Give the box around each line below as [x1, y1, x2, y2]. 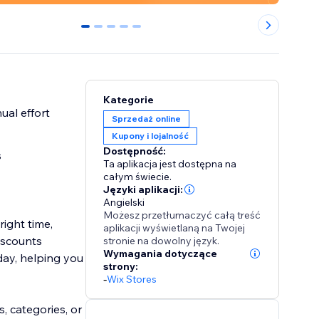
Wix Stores [107, 273, 157, 286]
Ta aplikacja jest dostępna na [103, 157, 237, 171]
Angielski [103, 196, 145, 209]
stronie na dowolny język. [103, 234, 220, 248]
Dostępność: [103, 145, 167, 158]
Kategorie [103, 93, 155, 107]
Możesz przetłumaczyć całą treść [103, 209, 261, 222]
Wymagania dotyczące [103, 247, 218, 261]
